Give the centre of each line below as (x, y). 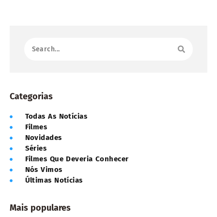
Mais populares (40, 208)
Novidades (43, 138)
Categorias (31, 97)
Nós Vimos (44, 170)
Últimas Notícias (54, 180)
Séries (36, 148)
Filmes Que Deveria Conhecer (77, 159)
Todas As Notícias (56, 116)
